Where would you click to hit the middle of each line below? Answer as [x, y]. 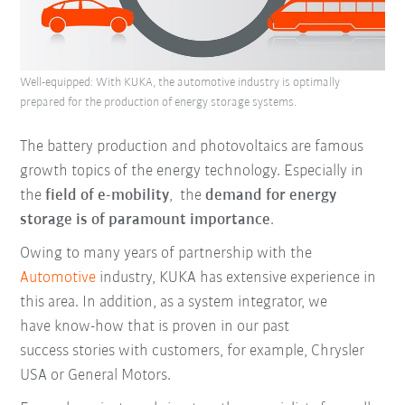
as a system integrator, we [244, 302]
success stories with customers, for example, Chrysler [193, 351]
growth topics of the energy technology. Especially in [192, 171]
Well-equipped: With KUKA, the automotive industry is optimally [180, 82]
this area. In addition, [90, 302]
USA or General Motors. [96, 375]
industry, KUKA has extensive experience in [236, 278]
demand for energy [271, 195]
